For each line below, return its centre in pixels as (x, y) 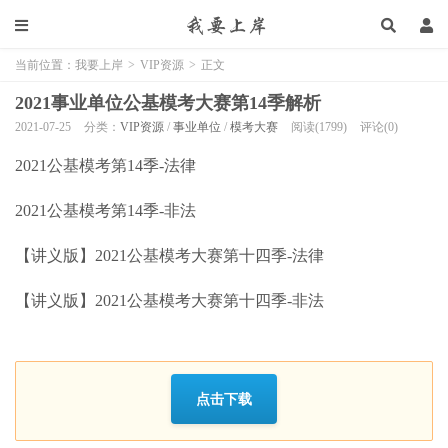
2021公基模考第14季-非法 (105, 210)
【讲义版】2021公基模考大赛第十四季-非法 (169, 300)
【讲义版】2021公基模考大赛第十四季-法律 (169, 255)
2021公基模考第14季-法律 (105, 165)
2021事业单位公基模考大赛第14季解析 (168, 103)
